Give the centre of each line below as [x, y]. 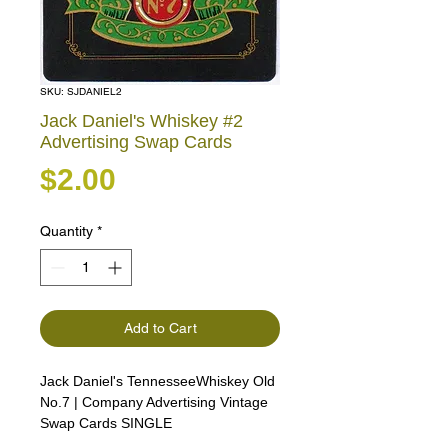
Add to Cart [160, 328]
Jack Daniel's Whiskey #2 [141, 121]
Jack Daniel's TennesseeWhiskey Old [157, 381]
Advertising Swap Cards [136, 142]
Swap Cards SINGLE [106, 423]
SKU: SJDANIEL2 [81, 92]
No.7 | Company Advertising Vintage [154, 402]
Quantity [66, 231]
